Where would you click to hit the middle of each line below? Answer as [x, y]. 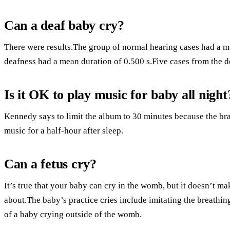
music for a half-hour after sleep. [64, 130]
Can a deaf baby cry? [64, 25]
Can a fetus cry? [50, 164]
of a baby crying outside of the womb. [73, 214]
